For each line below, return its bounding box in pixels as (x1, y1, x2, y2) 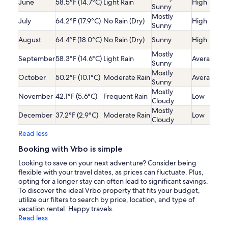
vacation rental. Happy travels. (18, 204, 114, 214)
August (18, 35, 41, 45)
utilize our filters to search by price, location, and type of (18, 195, 195, 205)
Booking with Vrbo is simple (18, 144, 123, 154)
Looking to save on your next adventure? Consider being (18, 158, 196, 168)
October (18, 73, 46, 82)
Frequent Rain (103, 92, 148, 101)
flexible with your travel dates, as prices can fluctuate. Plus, (18, 167, 204, 177)
